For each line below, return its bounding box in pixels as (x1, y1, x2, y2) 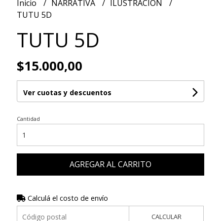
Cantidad (16, 115, 40, 123)
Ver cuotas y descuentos (23, 88, 111, 98)
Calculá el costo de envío (25, 193, 108, 203)
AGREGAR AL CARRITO (69, 159, 151, 170)
